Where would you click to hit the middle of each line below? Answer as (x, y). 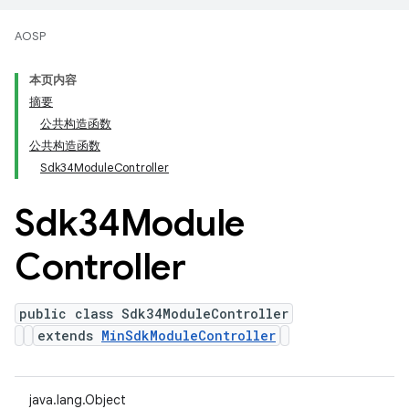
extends (69, 336)
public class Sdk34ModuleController (154, 314)
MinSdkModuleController (189, 336)
